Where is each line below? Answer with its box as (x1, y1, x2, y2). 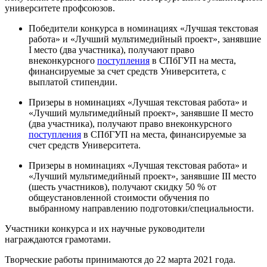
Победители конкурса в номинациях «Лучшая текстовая (29, 23, 258, 33)
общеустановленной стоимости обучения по (29, 192, 209, 203)
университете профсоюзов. (5, 2, 115, 13)
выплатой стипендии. (29, 76, 117, 87)
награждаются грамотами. (5, 234, 111, 244)
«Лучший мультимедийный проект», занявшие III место (29, 170, 256, 181)
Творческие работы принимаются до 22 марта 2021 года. (5, 254, 235, 265)
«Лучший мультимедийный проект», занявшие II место (29, 107, 253, 118)
